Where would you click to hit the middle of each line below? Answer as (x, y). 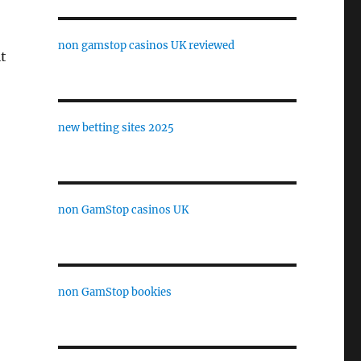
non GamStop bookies (114, 292)
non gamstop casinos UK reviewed (146, 45)
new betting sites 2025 (116, 127)
